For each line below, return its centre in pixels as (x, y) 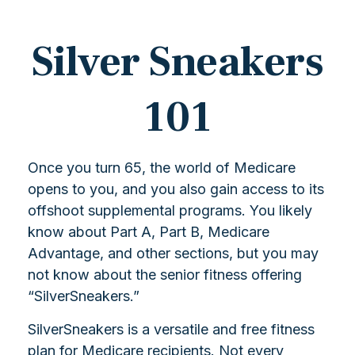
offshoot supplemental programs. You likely (170, 210)
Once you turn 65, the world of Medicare (162, 168)
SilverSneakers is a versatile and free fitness (171, 329)
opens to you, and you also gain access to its (176, 189)
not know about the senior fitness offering (165, 275)
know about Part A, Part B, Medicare (149, 232)
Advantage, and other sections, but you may (173, 253)
